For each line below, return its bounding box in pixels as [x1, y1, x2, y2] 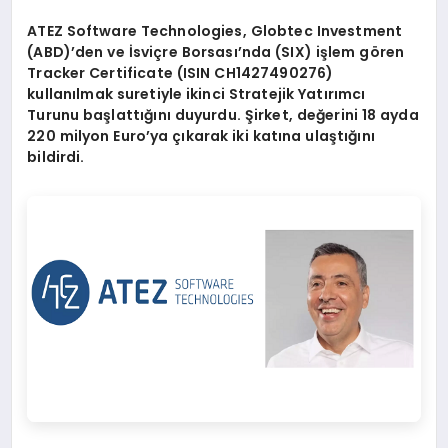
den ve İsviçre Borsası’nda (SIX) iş [75, 42, 329, 63]
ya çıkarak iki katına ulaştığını [150, 126, 375, 147]
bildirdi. [27, 147, 85, 168]
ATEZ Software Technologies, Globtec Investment [27, 21, 403, 42]
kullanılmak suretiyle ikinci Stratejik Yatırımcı [27, 84, 366, 105]
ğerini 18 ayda [316, 105, 419, 126]
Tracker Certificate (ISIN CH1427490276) [27, 63, 334, 84]
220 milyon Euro [27, 126, 146, 147]
